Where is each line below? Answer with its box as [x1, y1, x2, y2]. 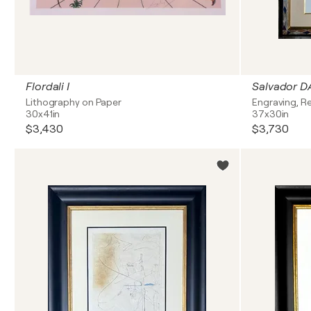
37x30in [252, 108, 289, 119]
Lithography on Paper [26, 96, 121, 108]
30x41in [26, 108, 60, 119]
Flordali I [26, 81, 69, 93]
